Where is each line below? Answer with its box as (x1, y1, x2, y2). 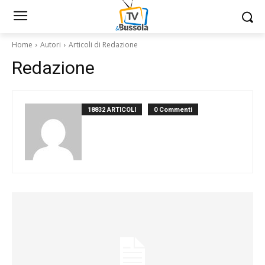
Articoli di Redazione (69, 40, 138, 50)
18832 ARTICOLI (88, 106, 136, 114)
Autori (40, 40, 61, 50)
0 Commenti (154, 106, 192, 114)
